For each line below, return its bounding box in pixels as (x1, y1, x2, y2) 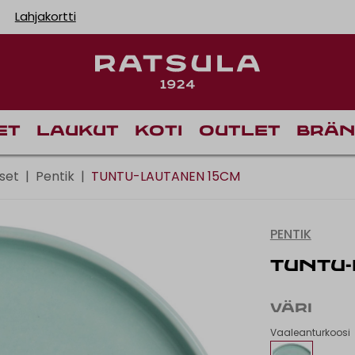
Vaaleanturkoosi (269, 325, 350, 339)
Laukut (36, 124, 119, 139)
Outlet (199, 124, 281, 139)
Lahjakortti (14, 8, 76, 25)
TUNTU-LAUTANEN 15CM (91, 166, 240, 185)
